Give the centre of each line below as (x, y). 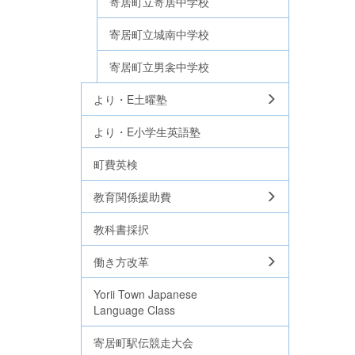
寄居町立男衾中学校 (159, 67)
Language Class (134, 310)
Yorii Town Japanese (145, 294)
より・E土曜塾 (130, 99)
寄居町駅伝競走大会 (143, 342)
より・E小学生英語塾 (147, 132)
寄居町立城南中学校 (159, 34)
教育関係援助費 (132, 197)
